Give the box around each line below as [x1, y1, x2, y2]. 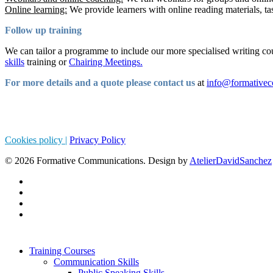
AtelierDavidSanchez [190, 155, 272, 166]
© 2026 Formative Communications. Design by [5, 155, 190, 166]
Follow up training [5, 24, 82, 35]
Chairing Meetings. [69, 56, 143, 67]
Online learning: [5, 4, 67, 15]
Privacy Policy [69, 134, 126, 145]
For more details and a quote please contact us [5, 77, 195, 88]
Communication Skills [54, 256, 139, 267]
